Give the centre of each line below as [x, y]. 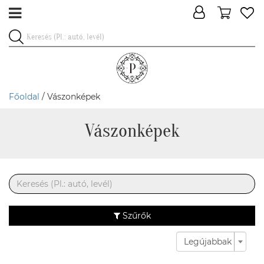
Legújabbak [208, 242]
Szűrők [135, 216]
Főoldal [24, 97]
